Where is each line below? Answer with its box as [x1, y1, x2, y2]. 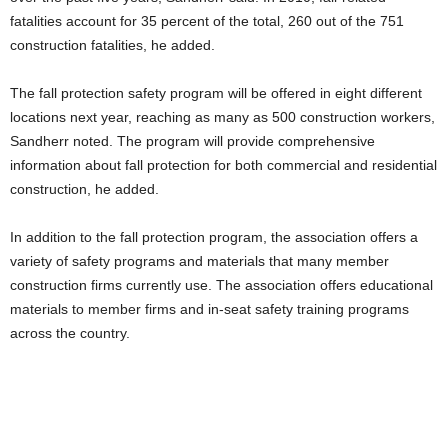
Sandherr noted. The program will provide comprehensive [10, 133, 375, 149]
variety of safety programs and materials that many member [10, 253, 389, 269]
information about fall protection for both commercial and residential [10, 157, 437, 173]
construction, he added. [10, 181, 159, 197]
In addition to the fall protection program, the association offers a [10, 229, 418, 245]
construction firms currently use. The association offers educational [10, 277, 433, 293]
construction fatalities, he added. [10, 37, 215, 53]
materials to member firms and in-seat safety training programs [10, 301, 409, 317]
